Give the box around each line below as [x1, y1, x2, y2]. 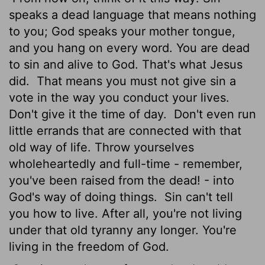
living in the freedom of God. [9, 239, 169, 254]
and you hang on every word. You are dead [9, 40, 250, 55]
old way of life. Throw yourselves [9, 140, 194, 154]
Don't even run [170, 106, 256, 121]
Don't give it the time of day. [9, 106, 170, 121]
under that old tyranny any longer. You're [9, 222, 237, 237]
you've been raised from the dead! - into [9, 173, 234, 188]
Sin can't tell [161, 189, 233, 204]
